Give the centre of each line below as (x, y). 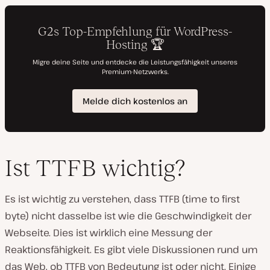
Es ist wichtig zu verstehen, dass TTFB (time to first (122, 199)
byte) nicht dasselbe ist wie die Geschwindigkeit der (128, 215)
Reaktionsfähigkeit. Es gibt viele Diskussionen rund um (131, 249)
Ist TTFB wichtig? (95, 168)
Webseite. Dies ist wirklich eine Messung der (108, 232)
